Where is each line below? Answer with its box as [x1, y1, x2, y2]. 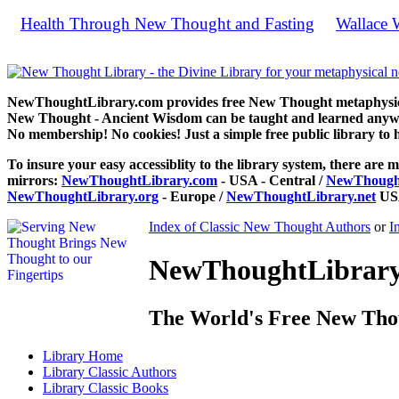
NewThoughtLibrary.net [226, 189, 376, 204]
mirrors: [7, 173, 61, 188]
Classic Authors [88, 363, 176, 379]
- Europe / [159, 189, 226, 204]
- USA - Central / [217, 173, 326, 188]
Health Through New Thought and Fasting [20, 14, 314, 33]
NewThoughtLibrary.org [7, 189, 159, 204]
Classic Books [88, 379, 168, 395]
